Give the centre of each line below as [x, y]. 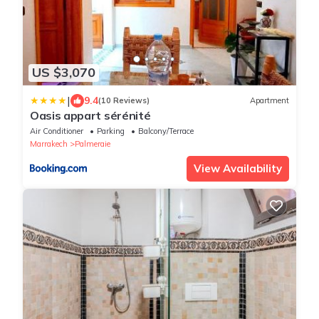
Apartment [270, 101]
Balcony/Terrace [166, 131]
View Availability [238, 168]
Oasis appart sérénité [90, 115]
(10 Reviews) [124, 101]
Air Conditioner [57, 131]
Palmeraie [93, 143]
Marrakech [49, 143]
